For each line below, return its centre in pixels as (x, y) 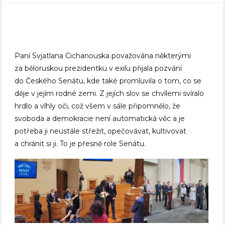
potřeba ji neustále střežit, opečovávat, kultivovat (101, 131)
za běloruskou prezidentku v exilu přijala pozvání (98, 69)
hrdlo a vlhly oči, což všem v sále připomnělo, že (98, 106)
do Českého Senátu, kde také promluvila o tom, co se (108, 81)
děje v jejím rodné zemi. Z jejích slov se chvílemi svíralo (109, 94)
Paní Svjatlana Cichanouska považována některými (103, 56)
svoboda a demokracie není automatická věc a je (100, 119)
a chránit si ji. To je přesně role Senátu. (80, 144)
